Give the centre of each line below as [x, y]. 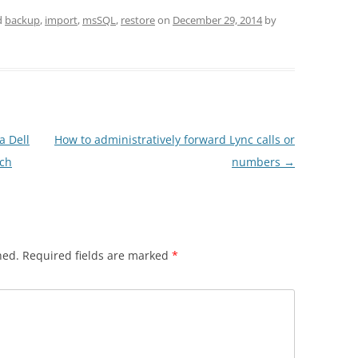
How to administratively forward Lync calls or [174, 139]
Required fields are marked [97, 255]
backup [22, 20]
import [61, 20]
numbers [257, 162]
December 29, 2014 [217, 20]
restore [138, 20]
